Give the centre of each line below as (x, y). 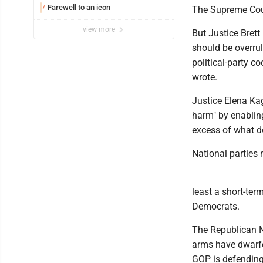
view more (100, 29)
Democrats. (216, 206)
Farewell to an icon (79, 7)
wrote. (205, 77)
